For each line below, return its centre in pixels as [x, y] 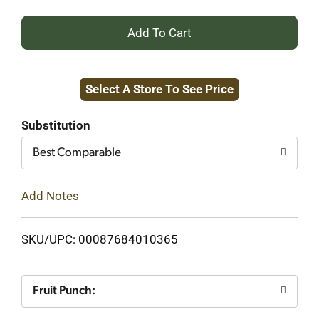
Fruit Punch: [64, 291]
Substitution [56, 125]
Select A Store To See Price [159, 89]
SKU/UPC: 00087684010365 [100, 239]
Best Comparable [77, 153]
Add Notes [50, 195]
